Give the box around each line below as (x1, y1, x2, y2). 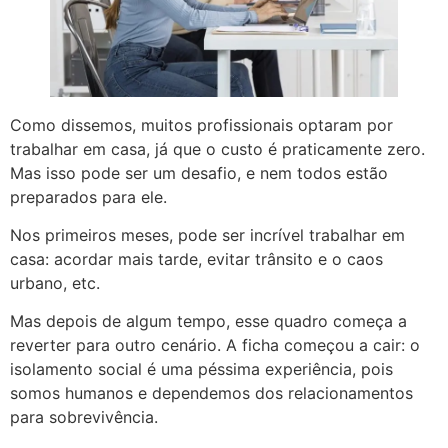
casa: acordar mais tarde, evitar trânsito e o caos (10, 249, 383, 270)
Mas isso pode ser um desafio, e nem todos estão (10, 162, 388, 183)
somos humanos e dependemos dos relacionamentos (10, 383, 413, 404)
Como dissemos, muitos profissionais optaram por (10, 114, 393, 135)
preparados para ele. (10, 186, 167, 207)
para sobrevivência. (10, 407, 158, 428)
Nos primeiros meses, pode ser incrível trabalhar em (10, 225, 405, 246)
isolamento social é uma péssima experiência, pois (10, 359, 393, 380)
